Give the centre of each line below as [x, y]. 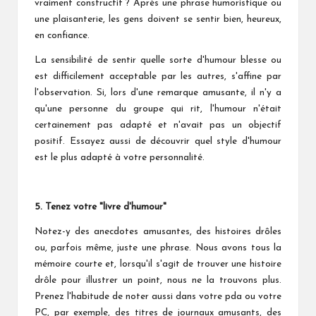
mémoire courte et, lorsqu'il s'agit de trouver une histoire [158, 264]
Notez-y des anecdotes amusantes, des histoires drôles [158, 231]
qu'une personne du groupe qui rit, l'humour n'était [158, 109]
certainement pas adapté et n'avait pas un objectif [158, 125]
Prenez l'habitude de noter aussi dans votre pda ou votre [158, 296]
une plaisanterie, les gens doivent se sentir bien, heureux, [158, 19]
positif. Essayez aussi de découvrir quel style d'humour [158, 141]
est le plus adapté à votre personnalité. [120, 157]
